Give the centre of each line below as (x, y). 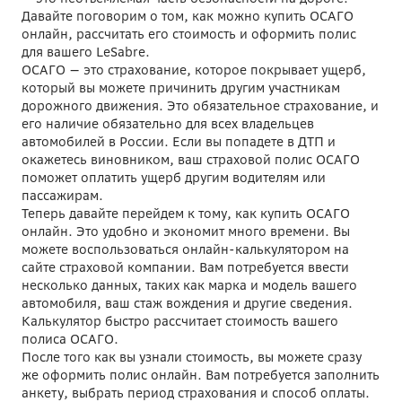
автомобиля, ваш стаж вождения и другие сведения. (187, 303)
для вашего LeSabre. (86, 52)
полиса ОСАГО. (70, 339)
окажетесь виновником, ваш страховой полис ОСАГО (191, 159)
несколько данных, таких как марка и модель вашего (189, 285)
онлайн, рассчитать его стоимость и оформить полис (189, 34)
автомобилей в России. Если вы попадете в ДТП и (179, 141)
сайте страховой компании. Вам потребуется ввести (185, 267)
